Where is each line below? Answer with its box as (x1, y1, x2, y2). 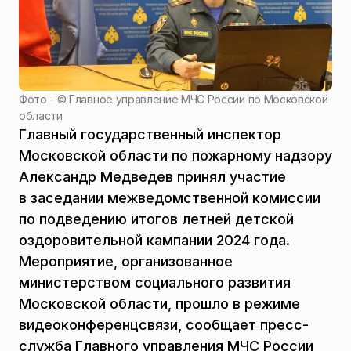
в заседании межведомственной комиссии (19, 189, 320, 206)
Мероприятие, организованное (19, 252, 233, 270)
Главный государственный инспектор (19, 125, 281, 143)
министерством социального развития (19, 273, 291, 291)
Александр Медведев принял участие (19, 168, 286, 185)
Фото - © (19, 92, 70, 106)
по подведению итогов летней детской (19, 210, 294, 227)
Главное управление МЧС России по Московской (69, 92, 328, 106)
